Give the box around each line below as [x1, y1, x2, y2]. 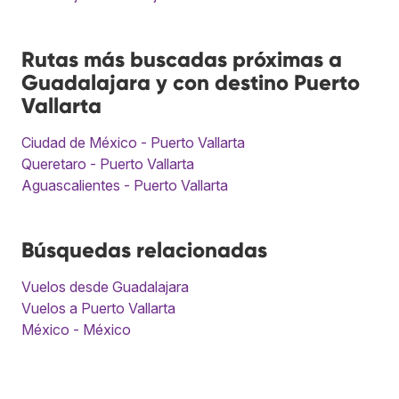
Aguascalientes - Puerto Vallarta [21, 176, 228, 195]
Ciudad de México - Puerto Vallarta [21, 134, 245, 152]
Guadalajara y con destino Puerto [21, 69, 360, 96]
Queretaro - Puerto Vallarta [21, 155, 194, 174]
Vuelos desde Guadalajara [21, 278, 189, 297]
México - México [21, 321, 131, 339]
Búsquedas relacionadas [21, 237, 267, 264]
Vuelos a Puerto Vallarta [21, 299, 175, 318]
